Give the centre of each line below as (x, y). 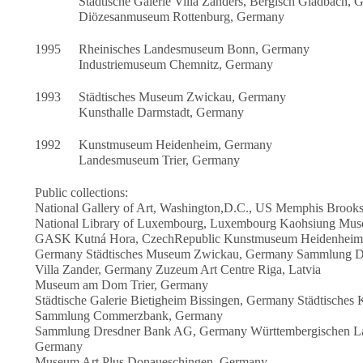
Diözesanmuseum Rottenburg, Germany (182, 17)
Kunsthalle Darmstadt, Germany (162, 113)
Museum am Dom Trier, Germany (122, 285)
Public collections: (82, 193)
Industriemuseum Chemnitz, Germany (176, 65)
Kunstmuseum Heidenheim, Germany (176, 145)
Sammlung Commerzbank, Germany (129, 316)
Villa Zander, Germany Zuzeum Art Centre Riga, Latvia (178, 270)
